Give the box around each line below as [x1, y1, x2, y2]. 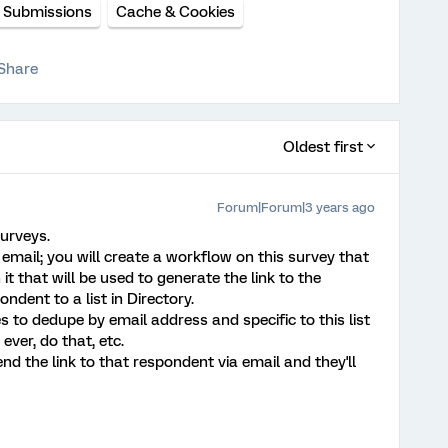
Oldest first [283, 138, 363, 156]
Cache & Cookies [116, 3, 235, 21]
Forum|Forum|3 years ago [217, 200, 375, 215]
